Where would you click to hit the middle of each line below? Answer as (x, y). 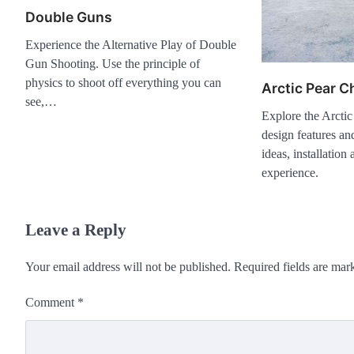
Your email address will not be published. (128, 267)
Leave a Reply (76, 230)
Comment (51, 303)
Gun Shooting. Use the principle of (113, 64)
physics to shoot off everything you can (123, 83)
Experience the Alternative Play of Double (131, 45)
